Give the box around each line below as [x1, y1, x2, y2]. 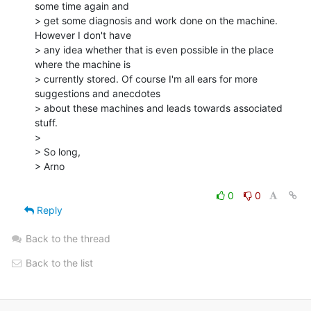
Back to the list [23, 256, 93, 269]
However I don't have [35, 28, 131, 41]
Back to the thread [26, 232, 110, 244]
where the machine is [35, 58, 131, 70]
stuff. [35, 116, 58, 128]
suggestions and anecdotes [35, 87, 160, 99]
